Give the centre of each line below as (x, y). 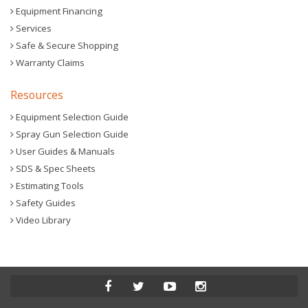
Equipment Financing (58, 11)
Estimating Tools (49, 186)
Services (33, 28)
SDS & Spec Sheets (55, 168)
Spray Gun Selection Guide (71, 134)
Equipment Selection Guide (71, 117)
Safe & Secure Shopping (66, 45)
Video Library (42, 220)
